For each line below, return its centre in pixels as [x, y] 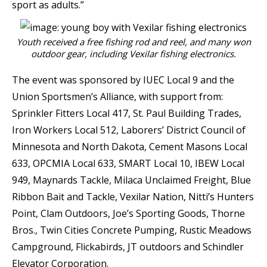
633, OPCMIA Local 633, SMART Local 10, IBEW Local [128, 164]
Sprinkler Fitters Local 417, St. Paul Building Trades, [127, 114]
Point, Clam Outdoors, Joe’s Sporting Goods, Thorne [128, 214]
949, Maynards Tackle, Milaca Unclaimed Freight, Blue [131, 180]
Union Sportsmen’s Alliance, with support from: [117, 97]
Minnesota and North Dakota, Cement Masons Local [130, 147]
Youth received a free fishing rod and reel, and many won [133, 42]
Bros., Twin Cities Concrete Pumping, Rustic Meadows [132, 230]
